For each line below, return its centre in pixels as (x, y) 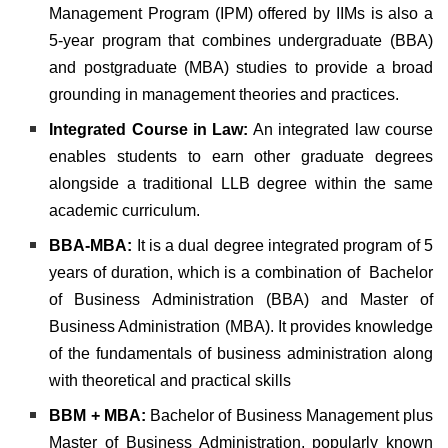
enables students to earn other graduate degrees (241, 156)
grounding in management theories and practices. (224, 94)
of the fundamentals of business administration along (241, 353)
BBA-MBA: (91, 245)
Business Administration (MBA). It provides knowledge (241, 326)
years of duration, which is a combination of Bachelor (241, 272)
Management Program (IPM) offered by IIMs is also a (241, 13)
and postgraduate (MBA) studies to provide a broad (241, 67)
